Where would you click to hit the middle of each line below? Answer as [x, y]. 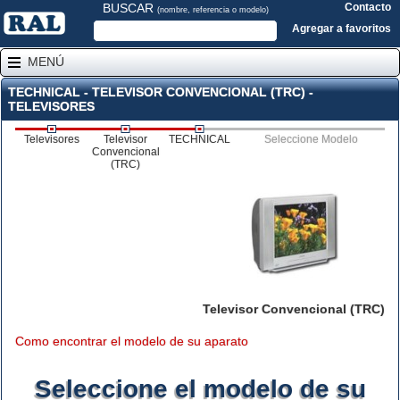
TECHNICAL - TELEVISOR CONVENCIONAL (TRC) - [161, 92]
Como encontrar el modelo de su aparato [132, 341]
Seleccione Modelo [311, 139]
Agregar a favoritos [342, 29]
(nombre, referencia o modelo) [212, 10]
